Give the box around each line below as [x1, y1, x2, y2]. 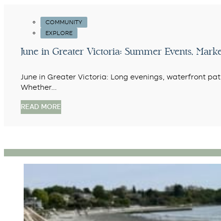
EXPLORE [45, 30, 73, 36]
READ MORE [20, 104, 61, 111]
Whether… [20, 84, 57, 92]
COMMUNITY [45, 19, 82, 25]
